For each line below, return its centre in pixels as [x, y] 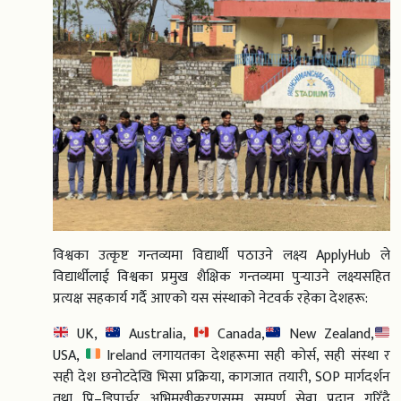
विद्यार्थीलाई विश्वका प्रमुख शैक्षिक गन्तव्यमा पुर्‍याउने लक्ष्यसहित [222, 277]
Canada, [237, 334]
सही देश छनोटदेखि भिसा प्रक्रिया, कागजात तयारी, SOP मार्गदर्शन [222, 377]
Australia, [157, 334]
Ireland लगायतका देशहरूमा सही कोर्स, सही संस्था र [246, 355]
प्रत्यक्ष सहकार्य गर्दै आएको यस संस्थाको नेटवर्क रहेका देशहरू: [210, 298]
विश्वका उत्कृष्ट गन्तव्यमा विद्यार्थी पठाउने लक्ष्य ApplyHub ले [222, 255]
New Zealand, [328, 334]
